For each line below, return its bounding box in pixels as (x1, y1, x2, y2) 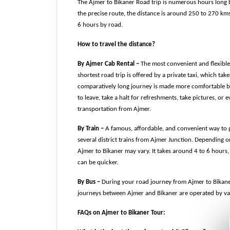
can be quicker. (77, 159, 119, 166)
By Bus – (77, 179, 100, 185)
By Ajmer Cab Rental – (77, 61, 139, 67)
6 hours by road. (77, 22, 123, 28)
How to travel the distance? (77, 41, 155, 48)
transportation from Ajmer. (77, 106, 151, 112)
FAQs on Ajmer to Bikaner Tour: (77, 209, 165, 216)
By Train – (77, 125, 104, 132)
